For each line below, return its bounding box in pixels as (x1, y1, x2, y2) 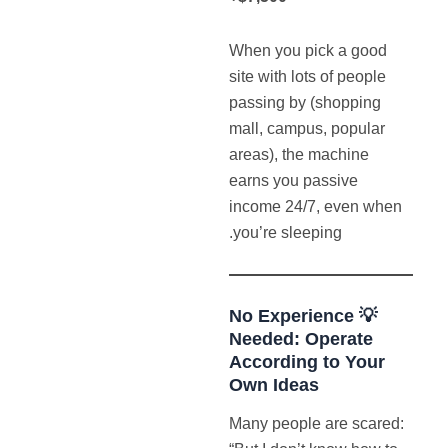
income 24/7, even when (229, 198, 403, 216)
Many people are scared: (229, 415, 405, 433)
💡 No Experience (229, 304, 355, 326)
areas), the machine (229, 146, 370, 164)
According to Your (229, 350, 386, 372)
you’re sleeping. (233, 224, 343, 242)
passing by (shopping (229, 94, 382, 112)
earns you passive (229, 172, 359, 190)
